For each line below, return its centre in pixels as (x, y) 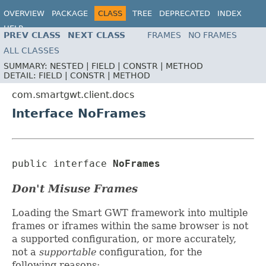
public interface (62, 164)
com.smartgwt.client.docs (73, 95)
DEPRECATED (185, 13)
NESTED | (71, 66)
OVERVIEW (24, 13)
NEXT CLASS (96, 35)
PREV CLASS (32, 35)
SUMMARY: (27, 66)
